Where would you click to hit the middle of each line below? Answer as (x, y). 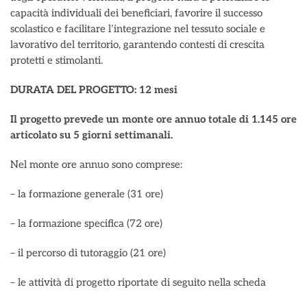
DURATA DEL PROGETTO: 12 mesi (94, 90)
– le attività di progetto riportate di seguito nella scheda (138, 282)
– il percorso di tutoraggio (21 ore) (88, 253)
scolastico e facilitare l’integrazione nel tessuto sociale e (138, 29)
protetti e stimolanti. (57, 60)
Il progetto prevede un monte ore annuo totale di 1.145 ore (153, 119)
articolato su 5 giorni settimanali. (91, 135)
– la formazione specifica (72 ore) (86, 223)
